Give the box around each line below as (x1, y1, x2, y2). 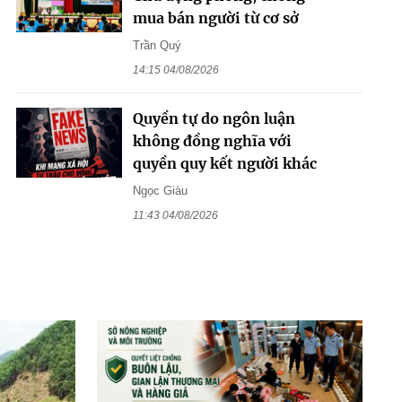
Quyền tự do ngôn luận (132, 109, 295, 127)
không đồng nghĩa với (132, 131, 292, 150)
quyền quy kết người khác (132, 153, 317, 172)
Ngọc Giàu (132, 183, 188, 197)
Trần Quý (132, 38, 181, 52)
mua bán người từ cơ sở (132, 8, 299, 27)
